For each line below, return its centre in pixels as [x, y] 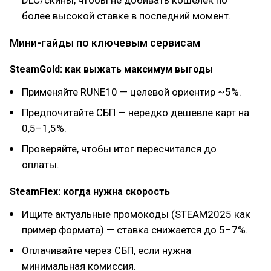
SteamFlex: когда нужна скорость [90, 191]
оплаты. [41, 165]
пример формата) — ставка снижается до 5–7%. [135, 230]
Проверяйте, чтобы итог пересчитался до [119, 149]
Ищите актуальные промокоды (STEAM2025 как [136, 214]
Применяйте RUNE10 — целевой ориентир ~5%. [132, 92]
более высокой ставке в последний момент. [126, 16]
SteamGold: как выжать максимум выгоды [111, 69]
